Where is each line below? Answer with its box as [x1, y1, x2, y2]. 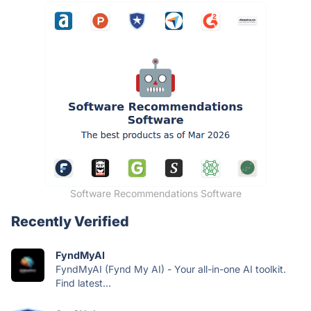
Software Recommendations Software [69, 187, 242, 199]
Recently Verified [11, 213, 129, 230]
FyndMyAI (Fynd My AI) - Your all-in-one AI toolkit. [56, 263, 286, 275]
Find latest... [56, 277, 111, 289]
